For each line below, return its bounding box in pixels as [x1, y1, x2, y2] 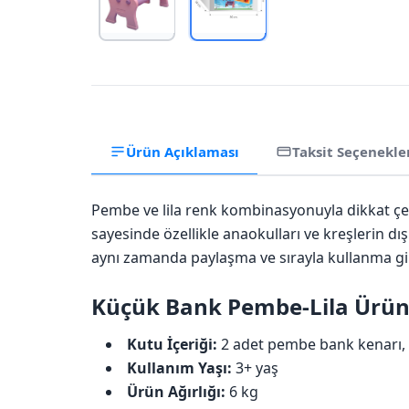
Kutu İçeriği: [127, 334, 217, 354]
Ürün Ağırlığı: [127, 382, 225, 402]
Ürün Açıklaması [126, 142, 239, 161]
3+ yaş [232, 358, 278, 378]
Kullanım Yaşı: [127, 358, 232, 378]
